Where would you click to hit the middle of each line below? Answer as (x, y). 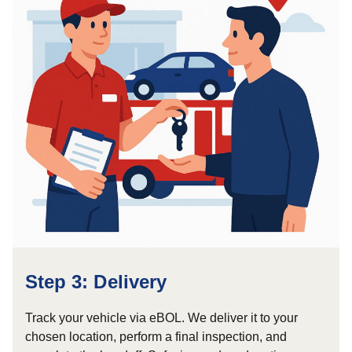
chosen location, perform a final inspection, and (156, 337)
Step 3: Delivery (96, 282)
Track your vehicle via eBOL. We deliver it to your (161, 318)
